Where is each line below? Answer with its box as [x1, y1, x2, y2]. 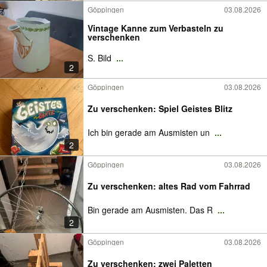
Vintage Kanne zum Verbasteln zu [88, 22, 223, 34]
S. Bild [88, 52, 114, 64]
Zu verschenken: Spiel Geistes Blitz [88, 103, 232, 114]
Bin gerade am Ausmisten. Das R [88, 204, 215, 216]
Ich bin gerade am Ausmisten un [88, 126, 212, 138]
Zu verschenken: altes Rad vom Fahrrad [88, 180, 250, 192]
